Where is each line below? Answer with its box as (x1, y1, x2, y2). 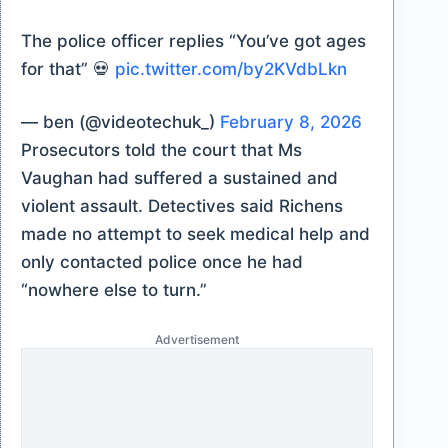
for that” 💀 (21, 58, 115, 79)
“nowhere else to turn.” (21, 280, 207, 300)
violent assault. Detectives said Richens (21, 196, 343, 216)
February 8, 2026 (220, 112, 362, 132)
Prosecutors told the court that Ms (21, 140, 302, 160)
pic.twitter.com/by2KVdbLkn (115, 58, 347, 79)
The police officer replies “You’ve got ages (21, 30, 366, 51)
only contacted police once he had (21, 252, 303, 272)
